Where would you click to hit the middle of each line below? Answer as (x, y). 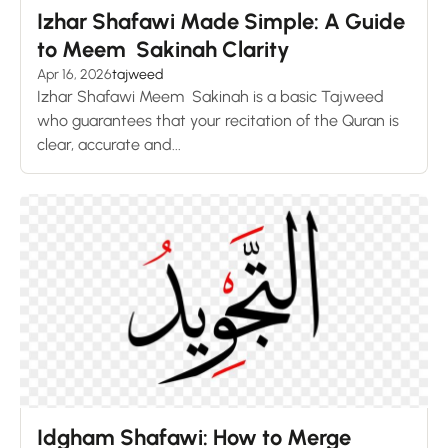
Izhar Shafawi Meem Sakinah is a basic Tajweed (210, 96)
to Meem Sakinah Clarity (163, 49)
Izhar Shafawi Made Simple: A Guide (221, 21)
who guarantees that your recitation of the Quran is (218, 120)
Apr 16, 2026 (74, 74)
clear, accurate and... (109, 144)
